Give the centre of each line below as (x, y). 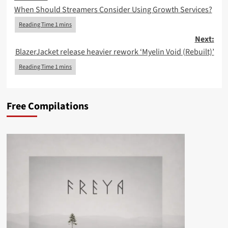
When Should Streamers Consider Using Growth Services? (113, 10)
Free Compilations (47, 106)
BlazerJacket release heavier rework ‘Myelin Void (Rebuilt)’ (115, 52)
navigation (49, 16)
